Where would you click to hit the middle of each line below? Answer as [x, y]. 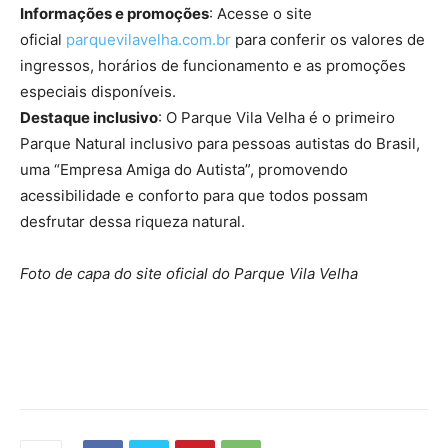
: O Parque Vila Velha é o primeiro [276, 118]
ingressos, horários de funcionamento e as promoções [213, 66]
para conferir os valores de [328, 40]
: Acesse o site [260, 14]
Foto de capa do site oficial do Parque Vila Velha [189, 274]
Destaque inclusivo [89, 118]
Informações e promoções [114, 14]
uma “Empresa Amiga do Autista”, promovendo [184, 170]
